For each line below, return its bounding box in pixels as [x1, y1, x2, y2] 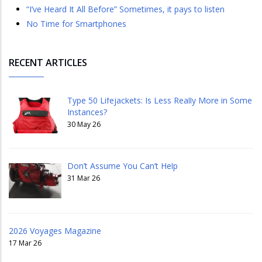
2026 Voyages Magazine [9, 225, 101, 236]
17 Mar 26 [9, 237, 42, 248]
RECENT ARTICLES [9, 56, 87, 70]
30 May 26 [67, 119, 101, 130]
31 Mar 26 [67, 173, 100, 183]
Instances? [67, 106, 107, 118]
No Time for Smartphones [26, 18, 126, 30]
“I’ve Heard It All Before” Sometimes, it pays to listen [26, 4, 225, 15]
